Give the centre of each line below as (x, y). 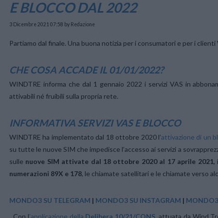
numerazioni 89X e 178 (45, 174)
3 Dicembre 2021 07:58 (36, 24)
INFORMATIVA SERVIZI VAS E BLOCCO (95, 123)
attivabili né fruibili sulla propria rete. (64, 96)
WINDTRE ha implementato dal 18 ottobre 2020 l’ (85, 137)
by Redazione (79, 24)
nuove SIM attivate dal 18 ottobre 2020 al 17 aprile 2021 (119, 162)
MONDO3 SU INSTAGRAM (138, 200)
